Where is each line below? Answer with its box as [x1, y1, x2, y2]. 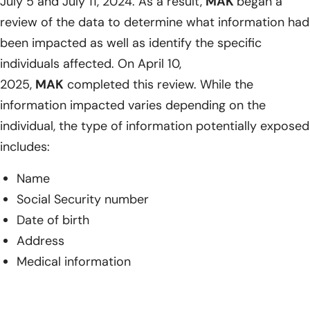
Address [17, 232, 64, 249]
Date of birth [17, 211, 89, 228]
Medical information [17, 253, 131, 270]
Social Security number [17, 190, 149, 208]
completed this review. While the [64, 75, 253, 93]
